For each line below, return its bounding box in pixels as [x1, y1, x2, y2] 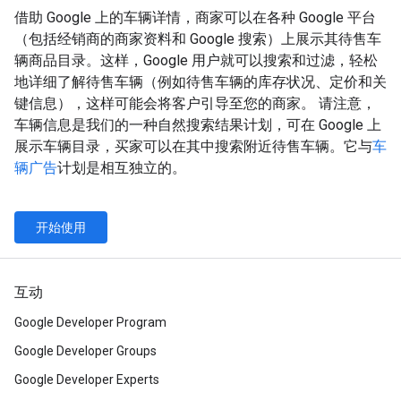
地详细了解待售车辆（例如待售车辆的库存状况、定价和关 [14, 73, 387, 90]
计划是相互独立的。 [57, 158, 186, 176]
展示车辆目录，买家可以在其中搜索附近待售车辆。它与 [14, 137, 372, 155]
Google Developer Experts [14, 372, 159, 387]
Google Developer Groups [14, 344, 157, 358]
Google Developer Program [14, 315, 166, 329]
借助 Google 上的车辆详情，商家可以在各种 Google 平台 [14, 8, 376, 26]
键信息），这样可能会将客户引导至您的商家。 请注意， [14, 94, 376, 112]
